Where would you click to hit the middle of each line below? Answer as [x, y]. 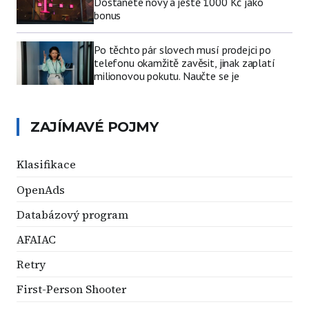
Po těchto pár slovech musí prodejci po [182, 49]
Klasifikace [46, 165]
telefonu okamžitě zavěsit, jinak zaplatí [185, 62]
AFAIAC [36, 239]
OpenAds [41, 189]
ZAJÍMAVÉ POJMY [94, 127]
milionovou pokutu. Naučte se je [167, 76]
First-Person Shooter [71, 289]
